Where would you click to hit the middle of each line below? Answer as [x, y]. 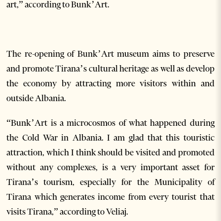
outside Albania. [37, 98]
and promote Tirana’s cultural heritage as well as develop [110, 69]
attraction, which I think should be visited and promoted [110, 152]
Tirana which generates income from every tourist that [110, 197]
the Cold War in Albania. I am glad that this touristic [110, 138]
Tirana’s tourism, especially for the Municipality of [110, 182]
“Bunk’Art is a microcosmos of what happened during [110, 123]
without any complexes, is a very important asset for [110, 167]
